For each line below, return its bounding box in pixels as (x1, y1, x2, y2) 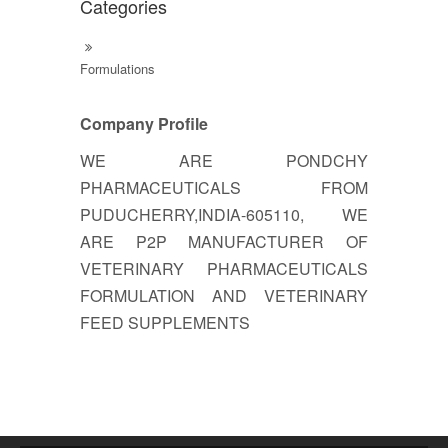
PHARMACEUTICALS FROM (80, 176, 368, 200)
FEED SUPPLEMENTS (80, 311, 250, 335)
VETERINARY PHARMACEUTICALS (80, 257, 368, 281)
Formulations (80, 59, 155, 79)
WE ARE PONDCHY (80, 149, 368, 173)
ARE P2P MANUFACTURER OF (80, 230, 368, 254)
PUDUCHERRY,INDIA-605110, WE (80, 203, 368, 227)
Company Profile (80, 112, 208, 136)
